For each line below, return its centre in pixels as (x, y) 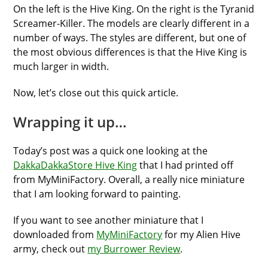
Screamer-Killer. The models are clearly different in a (132, 23)
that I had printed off (185, 165)
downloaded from (55, 234)
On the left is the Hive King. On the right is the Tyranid (134, 9)
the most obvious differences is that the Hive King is (130, 52)
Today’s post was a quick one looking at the (111, 150)
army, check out (51, 249)
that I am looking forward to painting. (97, 194)
